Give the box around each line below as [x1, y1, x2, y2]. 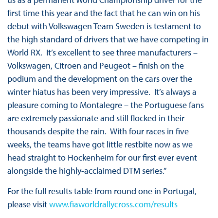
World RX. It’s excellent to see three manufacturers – [7, 47, 198, 58]
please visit [7, 199, 49, 210]
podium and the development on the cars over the [7, 73, 192, 85]
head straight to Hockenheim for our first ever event [7, 152, 197, 163]
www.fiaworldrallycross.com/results [49, 199, 178, 210]
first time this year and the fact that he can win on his [7, 7, 200, 19]
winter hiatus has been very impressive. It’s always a [7, 86, 197, 98]
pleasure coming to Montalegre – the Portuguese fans [7, 99, 204, 111]
